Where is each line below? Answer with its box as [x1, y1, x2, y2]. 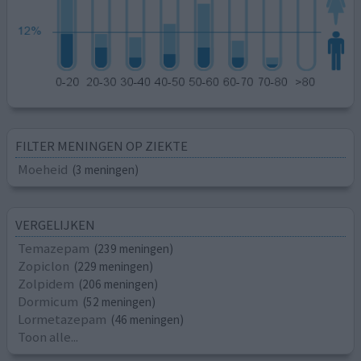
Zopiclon [18, 257, 70, 276]
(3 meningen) [73, 161, 139, 177]
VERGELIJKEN [15, 216, 96, 234]
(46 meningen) [111, 312, 185, 328]
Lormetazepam [18, 310, 107, 329]
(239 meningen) [94, 241, 174, 257]
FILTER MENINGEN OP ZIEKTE [15, 136, 189, 155]
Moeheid [18, 160, 68, 178]
